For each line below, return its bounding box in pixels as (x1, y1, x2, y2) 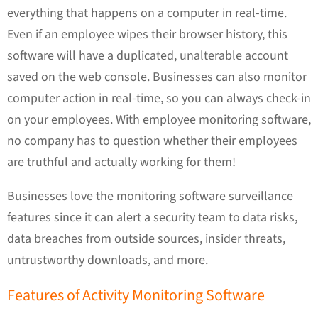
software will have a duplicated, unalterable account (7, 47, 288, 65)
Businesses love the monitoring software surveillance (7, 187, 293, 205)
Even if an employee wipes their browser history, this (7, 26, 287, 43)
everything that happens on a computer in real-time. (7, 4, 287, 22)
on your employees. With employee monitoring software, (7, 111, 311, 128)
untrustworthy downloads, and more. (7, 251, 211, 269)
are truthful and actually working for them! (7, 153, 236, 171)
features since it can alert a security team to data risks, (7, 209, 297, 226)
